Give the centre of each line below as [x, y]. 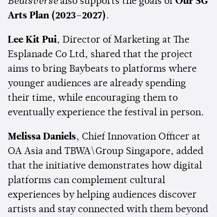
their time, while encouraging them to [93, 98]
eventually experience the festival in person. [106, 113]
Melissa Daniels [42, 137]
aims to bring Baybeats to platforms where [102, 69]
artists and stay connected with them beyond [108, 209]
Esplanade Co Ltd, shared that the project [100, 54]
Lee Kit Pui [32, 40]
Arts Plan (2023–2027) [57, 16]
